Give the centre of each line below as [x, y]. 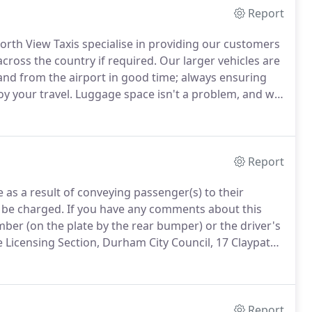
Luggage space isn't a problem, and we [177, 94]
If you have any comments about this [163, 209]
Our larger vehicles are [218, 61]
